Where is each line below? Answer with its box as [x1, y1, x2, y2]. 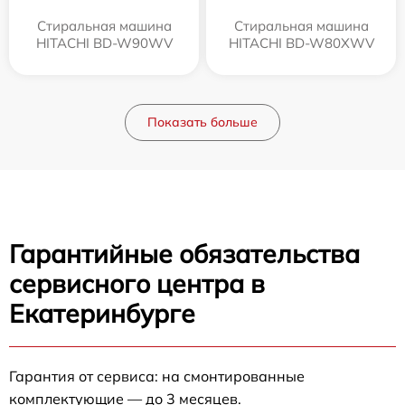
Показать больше [147, 114, 258, 130]
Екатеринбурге [9, 297, 195, 329]
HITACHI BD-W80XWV [228, 34, 374, 52]
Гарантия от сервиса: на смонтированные [9, 367, 305, 385]
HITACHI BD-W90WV [35, 34, 173, 52]
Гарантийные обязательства [9, 238, 360, 269]
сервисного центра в [9, 268, 265, 299]
